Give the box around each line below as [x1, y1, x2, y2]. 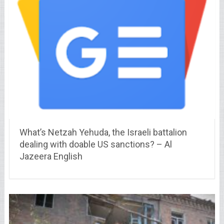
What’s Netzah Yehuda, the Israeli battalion [19, 127, 187, 138]
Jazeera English [19, 151, 82, 162]
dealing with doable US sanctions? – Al [19, 139, 172, 150]
